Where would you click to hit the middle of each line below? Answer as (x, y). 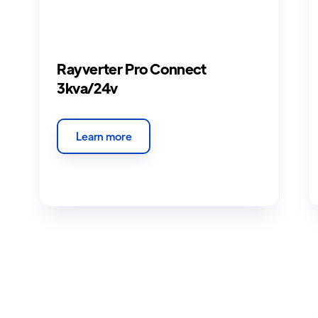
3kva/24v (87, 88)
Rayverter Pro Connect (132, 69)
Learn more (104, 136)
